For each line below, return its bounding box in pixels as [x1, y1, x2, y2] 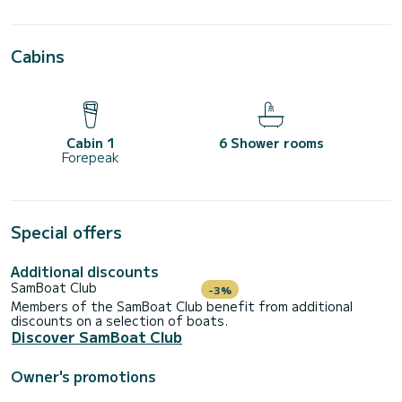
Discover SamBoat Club [12, 325, 182, 347]
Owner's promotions [11, 364, 156, 387]
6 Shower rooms [218, 134, 324, 153]
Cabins [11, 44, 65, 68]
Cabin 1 [66, 134, 115, 153]
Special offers [11, 220, 122, 244]
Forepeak [61, 148, 119, 167]
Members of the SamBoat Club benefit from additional [11, 296, 353, 315]
